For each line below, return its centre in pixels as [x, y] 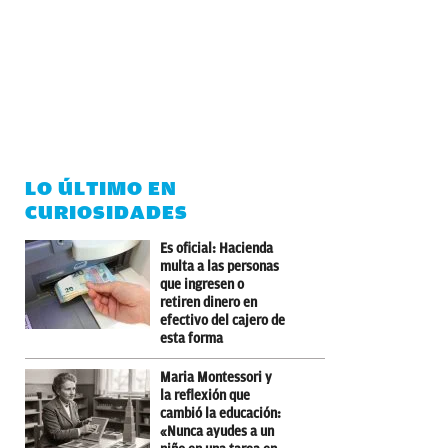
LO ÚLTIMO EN [101, 188]
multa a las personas [219, 266]
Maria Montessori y [216, 377]
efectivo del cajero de [222, 320]
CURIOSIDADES [106, 212]
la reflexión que [205, 395]
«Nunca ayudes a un [217, 431]
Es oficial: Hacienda [216, 248]
